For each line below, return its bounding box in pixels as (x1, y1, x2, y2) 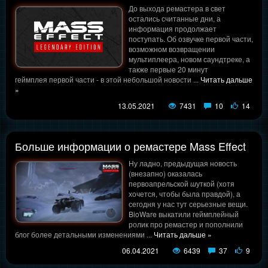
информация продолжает (129, 23, 217, 34)
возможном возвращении (129, 44, 215, 54)
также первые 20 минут (129, 64, 208, 75)
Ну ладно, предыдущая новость (129, 158, 237, 169)
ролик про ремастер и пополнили (129, 219, 243, 230)
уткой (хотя (196, 178, 234, 189)
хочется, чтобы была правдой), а (129, 188, 240, 199)
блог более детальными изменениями (15, 229, 147, 240)
